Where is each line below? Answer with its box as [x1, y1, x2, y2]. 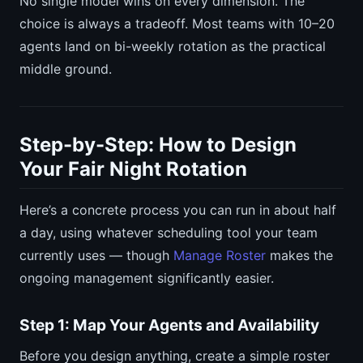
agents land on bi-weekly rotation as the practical [19, 38, 326, 55]
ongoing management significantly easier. [19, 270, 274, 287]
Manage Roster [173, 247, 266, 264]
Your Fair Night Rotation [19, 157, 247, 181]
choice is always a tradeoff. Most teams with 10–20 [19, 15, 335, 32]
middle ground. [19, 61, 112, 78]
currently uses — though [19, 247, 173, 264]
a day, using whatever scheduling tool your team [19, 224, 318, 241]
